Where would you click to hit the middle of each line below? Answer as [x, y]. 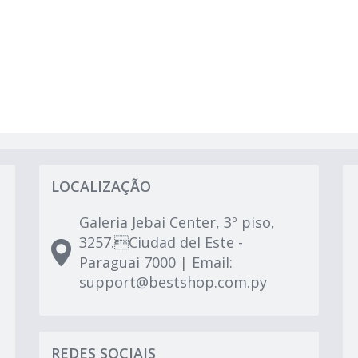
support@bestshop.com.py [173, 282]
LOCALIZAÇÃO [101, 186]
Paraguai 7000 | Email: [156, 262]
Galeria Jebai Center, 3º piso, [177, 222]
